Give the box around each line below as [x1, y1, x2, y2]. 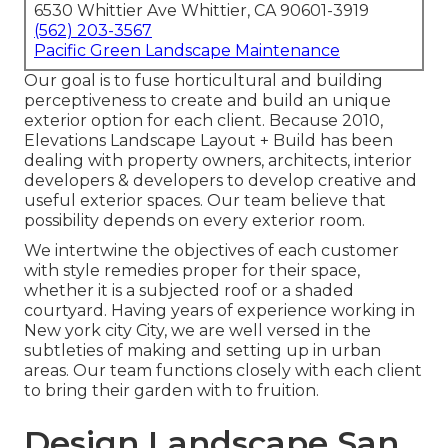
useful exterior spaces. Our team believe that [24, 191, 386, 211]
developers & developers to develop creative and [24, 171, 417, 191]
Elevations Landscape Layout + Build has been [24, 131, 393, 151]
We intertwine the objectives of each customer [24, 241, 399, 261]
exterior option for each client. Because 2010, [24, 111, 383, 131]
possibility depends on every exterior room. [24, 211, 365, 231]
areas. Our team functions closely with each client [24, 361, 422, 381]
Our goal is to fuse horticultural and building [24, 71, 383, 91]
